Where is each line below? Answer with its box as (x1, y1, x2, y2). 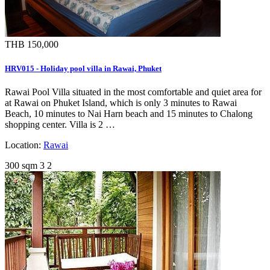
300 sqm (5, 160, 37, 171)
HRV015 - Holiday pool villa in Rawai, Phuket (5, 63, 162, 73)
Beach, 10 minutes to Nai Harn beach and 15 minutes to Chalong (5, 108, 253, 119)
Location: (5, 139, 43, 150)
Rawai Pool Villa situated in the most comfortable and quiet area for (5, 86, 262, 97)
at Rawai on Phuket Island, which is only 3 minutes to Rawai (5, 97, 237, 108)
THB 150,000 (5, 39, 58, 50)
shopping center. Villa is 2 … (5, 119, 115, 130)
